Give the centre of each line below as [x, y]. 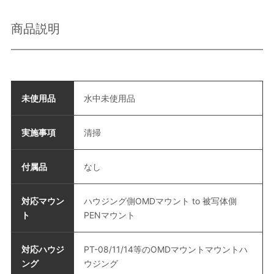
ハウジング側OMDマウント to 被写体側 [160, 201]
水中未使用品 [109, 98]
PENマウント [109, 215]
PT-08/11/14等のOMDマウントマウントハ [165, 250]
